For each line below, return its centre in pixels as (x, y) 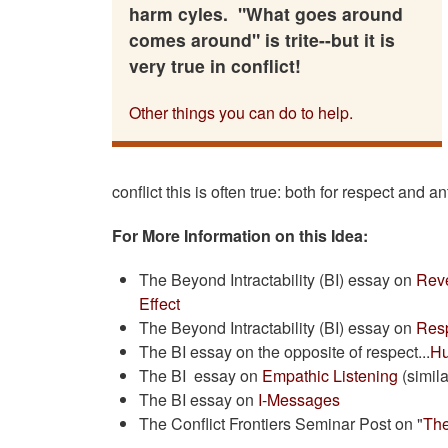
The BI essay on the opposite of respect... (285, 352)
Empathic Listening (332, 376)
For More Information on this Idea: (240, 236)
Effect (160, 304)
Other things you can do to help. (240, 112)
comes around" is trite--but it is (261, 39)
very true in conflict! (219, 65)
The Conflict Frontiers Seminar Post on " (281, 424)
